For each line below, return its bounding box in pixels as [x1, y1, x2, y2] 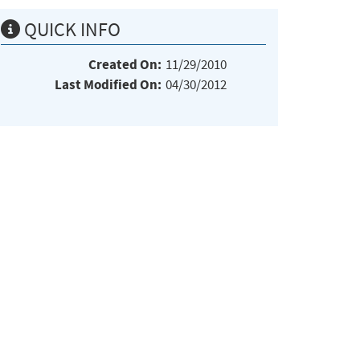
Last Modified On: [55, 75, 162, 94]
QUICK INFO [20, 17, 121, 42]
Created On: [88, 55, 162, 74]
